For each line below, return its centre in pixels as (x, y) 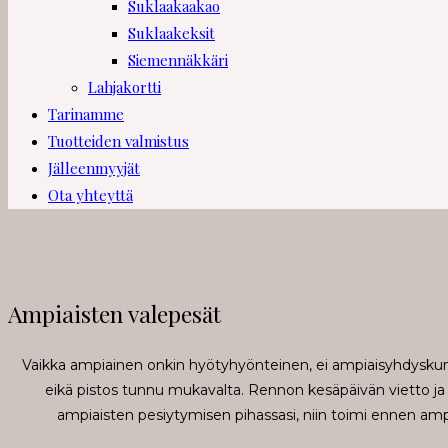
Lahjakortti (124, 87)
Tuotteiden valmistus (118, 141)
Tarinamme (86, 114)
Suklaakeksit (171, 33)
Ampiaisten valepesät (114, 313)
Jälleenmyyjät (94, 168)
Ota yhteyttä (90, 195)
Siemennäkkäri (178, 60)
